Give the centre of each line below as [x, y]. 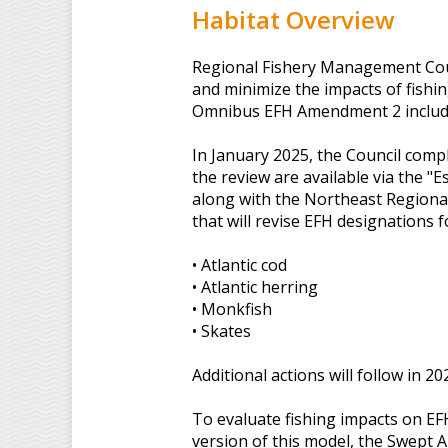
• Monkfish [232, 308]
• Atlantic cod [239, 264]
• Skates [221, 330]
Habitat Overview [293, 19]
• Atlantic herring [255, 286]
